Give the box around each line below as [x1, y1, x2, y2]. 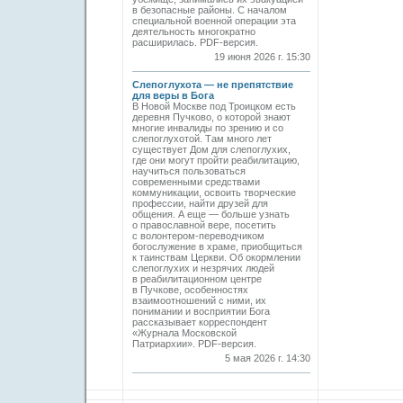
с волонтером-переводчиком [132, 230, 264, 241]
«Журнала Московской [132, 327, 237, 338]
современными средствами [132, 176, 260, 187]
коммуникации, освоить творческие [132, 187, 296, 198]
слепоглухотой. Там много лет [132, 133, 272, 144]
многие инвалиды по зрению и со [132, 122, 283, 133]
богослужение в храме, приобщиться [132, 241, 302, 252]
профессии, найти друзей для [132, 198, 268, 209]
